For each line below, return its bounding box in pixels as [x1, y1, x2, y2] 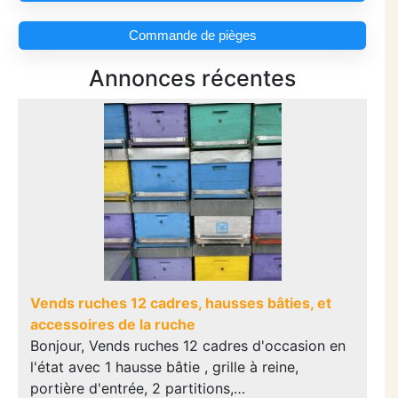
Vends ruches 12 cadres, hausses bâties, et [30, 294, 331, 313]
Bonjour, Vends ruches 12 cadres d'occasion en [30, 337, 346, 355]
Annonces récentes [89, 65, 296, 92]
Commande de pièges [128, 28, 257, 44]
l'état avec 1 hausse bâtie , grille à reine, [30, 358, 298, 377]
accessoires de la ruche [30, 315, 195, 334]
